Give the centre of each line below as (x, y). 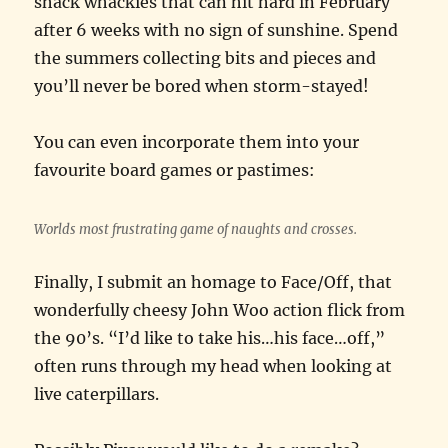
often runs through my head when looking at (213, 365)
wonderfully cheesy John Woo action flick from (220, 309)
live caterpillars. (97, 393)
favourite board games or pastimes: (175, 169)
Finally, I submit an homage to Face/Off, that (213, 281)
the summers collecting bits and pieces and (205, 57)
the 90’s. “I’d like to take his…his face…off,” (210, 337)
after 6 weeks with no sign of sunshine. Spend (216, 29)
